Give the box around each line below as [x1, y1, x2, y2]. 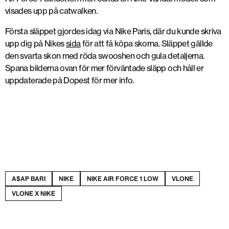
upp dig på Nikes [5, 38, 66, 49]
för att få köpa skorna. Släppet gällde [80, 38, 213, 49]
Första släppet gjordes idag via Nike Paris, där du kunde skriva [5, 26, 221, 36]
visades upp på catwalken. [5, 6, 97, 16]
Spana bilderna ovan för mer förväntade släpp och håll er [5, 63, 204, 73]
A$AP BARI [12, 175, 45, 182]
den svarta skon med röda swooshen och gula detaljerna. [5, 51, 204, 61]
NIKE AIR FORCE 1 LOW [87, 175, 158, 182]
